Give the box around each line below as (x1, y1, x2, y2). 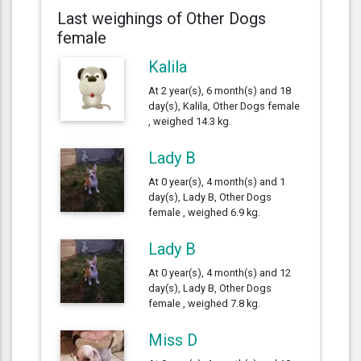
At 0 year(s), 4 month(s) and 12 (148, 266, 292, 279)
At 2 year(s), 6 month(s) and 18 (148, 84, 292, 97)
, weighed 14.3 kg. (148, 114, 232, 127)
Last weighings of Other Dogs (57, 8, 266, 28)
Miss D (148, 330, 198, 350)
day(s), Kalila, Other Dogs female (148, 99, 301, 112)
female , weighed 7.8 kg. (148, 297, 261, 309)
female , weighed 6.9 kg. (148, 205, 261, 218)
